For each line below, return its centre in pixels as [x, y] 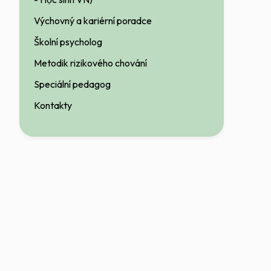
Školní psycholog [68, 41]
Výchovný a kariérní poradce [93, 20]
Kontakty [53, 106]
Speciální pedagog [72, 84]
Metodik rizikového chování [90, 63]
